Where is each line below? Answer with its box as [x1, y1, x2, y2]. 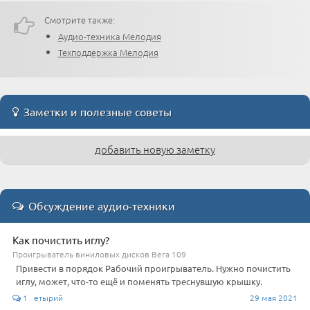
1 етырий [21, 291, 63, 303]
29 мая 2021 [250, 291, 298, 303]
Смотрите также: [44, 13, 115, 27]
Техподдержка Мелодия [57, 46, 158, 60]
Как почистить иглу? [12, 232, 109, 246]
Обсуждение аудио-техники [24, 198, 175, 212]
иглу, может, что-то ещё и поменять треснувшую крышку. [16, 275, 262, 287]
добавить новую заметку [95, 141, 215, 156]
